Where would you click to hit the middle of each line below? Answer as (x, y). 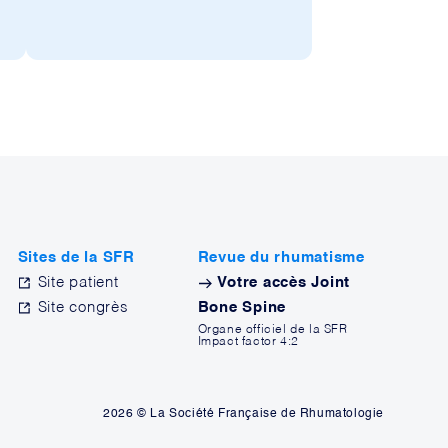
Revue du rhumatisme (281, 257)
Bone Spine (242, 307)
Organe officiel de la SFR (272, 330)
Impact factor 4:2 (248, 342)
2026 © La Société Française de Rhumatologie (243, 414)
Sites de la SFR (76, 257)
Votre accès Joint (281, 282)
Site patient (78, 282)
